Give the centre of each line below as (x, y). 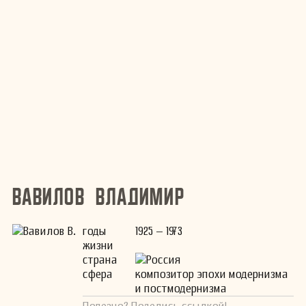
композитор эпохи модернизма (212, 274)
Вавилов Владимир (99, 197)
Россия (164, 260)
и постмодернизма (181, 288)
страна (100, 260)
